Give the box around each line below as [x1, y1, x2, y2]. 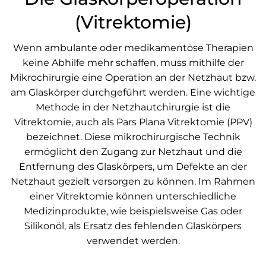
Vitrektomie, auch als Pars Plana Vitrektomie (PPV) [14, 116, 252, 128]
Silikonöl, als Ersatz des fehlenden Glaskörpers [24, 220, 242, 232]
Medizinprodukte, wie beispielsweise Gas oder [24, 205, 242, 217]
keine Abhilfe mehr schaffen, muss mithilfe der [22, 57, 244, 68]
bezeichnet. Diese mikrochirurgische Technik [26, 131, 240, 142]
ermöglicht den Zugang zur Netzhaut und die [24, 146, 242, 157]
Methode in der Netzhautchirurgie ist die [36, 102, 230, 113]
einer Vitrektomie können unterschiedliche [30, 191, 236, 202]
